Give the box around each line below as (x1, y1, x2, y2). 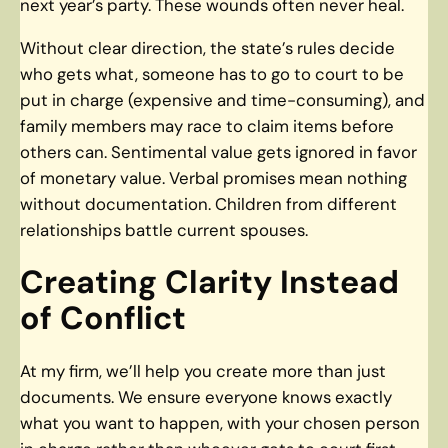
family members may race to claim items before (20, 114, 394, 137)
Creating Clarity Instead (20, 261, 399, 304)
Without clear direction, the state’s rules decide (20, 36, 395, 59)
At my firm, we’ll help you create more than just (20, 359, 386, 382)
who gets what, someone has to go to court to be (20, 62, 404, 85)
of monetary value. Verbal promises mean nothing (20, 166, 407, 189)
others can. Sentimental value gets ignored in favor (20, 140, 417, 163)
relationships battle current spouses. (20, 218, 308, 241)
